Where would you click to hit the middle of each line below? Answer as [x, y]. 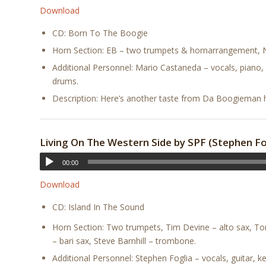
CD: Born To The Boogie [100, 33]
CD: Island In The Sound [98, 207]
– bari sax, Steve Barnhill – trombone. [124, 240]
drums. [65, 81]
